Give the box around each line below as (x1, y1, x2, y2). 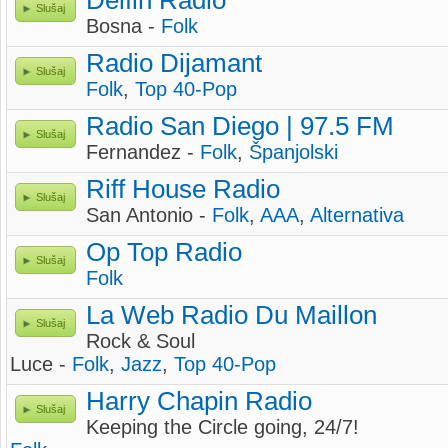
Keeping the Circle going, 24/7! (86, 416, 359, 438)
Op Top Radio (86, 238, 242, 266)
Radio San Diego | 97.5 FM (86, 112, 394, 140)
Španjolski (249, 141, 338, 163)
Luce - (10, 353, 72, 375)
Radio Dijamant (86, 49, 262, 77)
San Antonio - (86, 204, 212, 226)
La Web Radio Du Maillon (86, 301, 377, 329)
